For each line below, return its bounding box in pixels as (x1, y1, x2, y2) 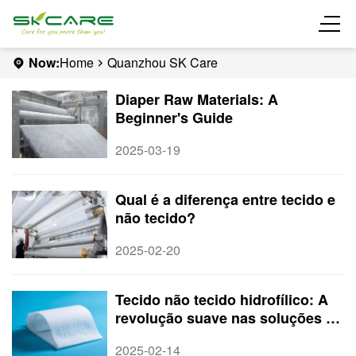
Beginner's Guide (115, 107, 233, 128)
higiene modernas (115, 326, 238, 346)
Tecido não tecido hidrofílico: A (115, 289, 328, 310)
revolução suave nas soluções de (115, 308, 342, 328)
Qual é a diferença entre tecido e (115, 189, 335, 210)
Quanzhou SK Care (107, 53, 218, 72)
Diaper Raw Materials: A (115, 89, 278, 110)
